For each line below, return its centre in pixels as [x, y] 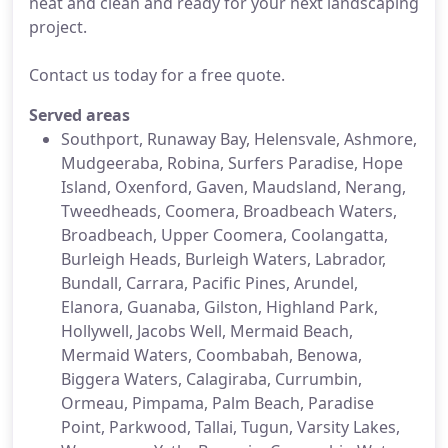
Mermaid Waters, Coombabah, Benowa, [211, 355]
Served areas [79, 115]
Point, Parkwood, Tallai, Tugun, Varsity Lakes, [230, 427]
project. [58, 27]
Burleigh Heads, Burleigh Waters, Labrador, [223, 259]
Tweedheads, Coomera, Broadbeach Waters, [229, 211]
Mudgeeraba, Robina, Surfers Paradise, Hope [232, 163]
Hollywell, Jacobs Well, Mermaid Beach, [207, 331]
